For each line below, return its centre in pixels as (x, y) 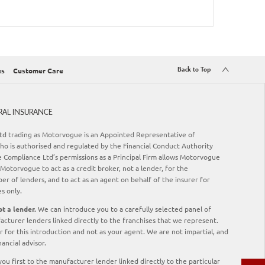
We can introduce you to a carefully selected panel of (124, 209)
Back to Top (194, 70)
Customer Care (38, 71)
